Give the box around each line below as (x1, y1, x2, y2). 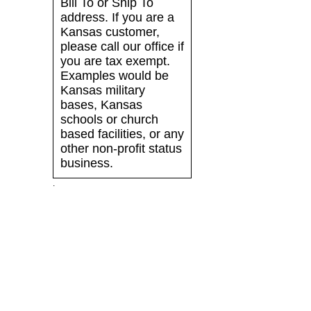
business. (60, 156, 113, 171)
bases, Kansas (60, 98, 142, 112)
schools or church (60, 112, 158, 127)
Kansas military (60, 83, 145, 98)
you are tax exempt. (60, 54, 170, 69)
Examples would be (60, 69, 169, 83)
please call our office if (60, 40, 184, 54)
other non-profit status (60, 142, 182, 156)
